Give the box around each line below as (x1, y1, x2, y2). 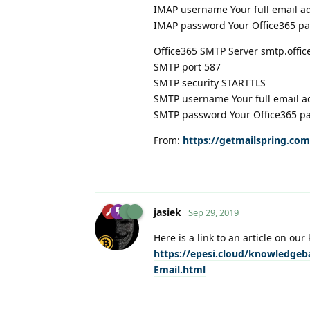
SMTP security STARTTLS (154, 76, 266, 90)
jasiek (154, 206, 181, 219)
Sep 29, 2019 (188, 206, 239, 219)
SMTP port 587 (154, 60, 221, 74)
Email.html (154, 263, 206, 277)
